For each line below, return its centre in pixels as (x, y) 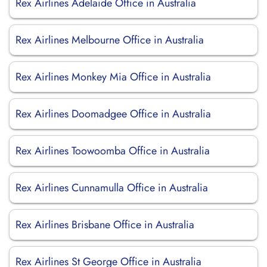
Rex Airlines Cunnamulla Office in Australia (112, 188)
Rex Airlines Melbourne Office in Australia (110, 40)
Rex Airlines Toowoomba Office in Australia (113, 151)
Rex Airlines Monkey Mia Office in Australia (113, 77)
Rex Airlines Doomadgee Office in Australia (113, 114)
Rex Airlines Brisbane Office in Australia (105, 225)
